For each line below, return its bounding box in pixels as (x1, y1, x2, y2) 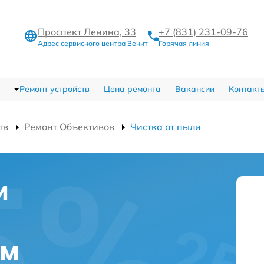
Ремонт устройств (19, 84, 90, 94)
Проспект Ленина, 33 (38, 25, 136, 38)
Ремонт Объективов (24, 121, 114, 133)
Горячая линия (159, 38, 209, 48)
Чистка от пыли (130, 121, 201, 133)
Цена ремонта (103, 84, 161, 94)
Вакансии (174, 84, 214, 94)
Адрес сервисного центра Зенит (38, 38, 148, 48)
